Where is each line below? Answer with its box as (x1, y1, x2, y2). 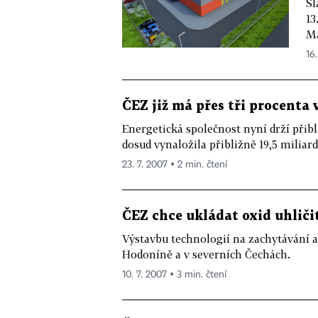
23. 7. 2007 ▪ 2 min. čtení (122, 160, 227, 170)
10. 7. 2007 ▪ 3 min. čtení (122, 270, 226, 280)
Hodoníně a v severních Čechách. (122, 248, 290, 261)
